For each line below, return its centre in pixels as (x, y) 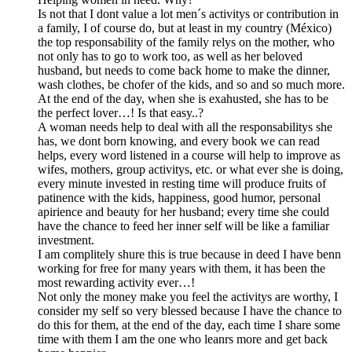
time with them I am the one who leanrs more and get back (183, 339)
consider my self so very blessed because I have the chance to (190, 311)
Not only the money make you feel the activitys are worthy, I (188, 297)
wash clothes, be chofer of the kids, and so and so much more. (191, 85)
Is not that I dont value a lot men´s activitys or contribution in (188, 14)
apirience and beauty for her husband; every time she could (183, 212)
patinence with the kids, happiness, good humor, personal (179, 198)
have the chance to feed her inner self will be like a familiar (183, 226)
